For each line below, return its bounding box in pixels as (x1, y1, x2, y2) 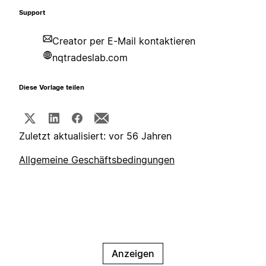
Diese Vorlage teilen (19, 84, 84, 92)
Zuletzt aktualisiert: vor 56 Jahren (19, 130, 172, 142)
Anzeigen (112, 248, 154, 260)
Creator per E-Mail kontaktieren (52, 35, 195, 47)
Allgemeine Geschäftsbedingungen (19, 154, 175, 166)
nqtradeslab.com (52, 52, 128, 64)
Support (19, 9, 45, 17)
